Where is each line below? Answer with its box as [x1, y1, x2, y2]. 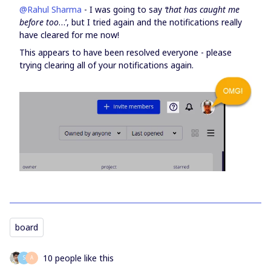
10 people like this [43, 252, 114, 264]
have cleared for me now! [19, 29, 119, 41]
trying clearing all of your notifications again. [19, 59, 194, 71]
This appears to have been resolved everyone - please [19, 47, 232, 59]
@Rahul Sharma [19, 4, 82, 16]
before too [19, 16, 59, 28]
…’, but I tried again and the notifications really [59, 16, 242, 28]
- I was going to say [82, 4, 165, 16]
